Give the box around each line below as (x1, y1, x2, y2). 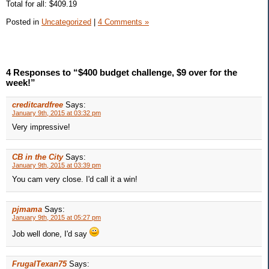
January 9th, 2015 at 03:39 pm (12, 162, 101, 169)
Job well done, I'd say (12, 229, 89, 239)
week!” (6, 77, 35, 88)
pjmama (12, 205, 42, 214)
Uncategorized (41, 17, 91, 26)
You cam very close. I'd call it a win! (12, 175, 138, 184)
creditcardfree (12, 100, 63, 110)
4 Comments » (98, 17, 149, 26)
